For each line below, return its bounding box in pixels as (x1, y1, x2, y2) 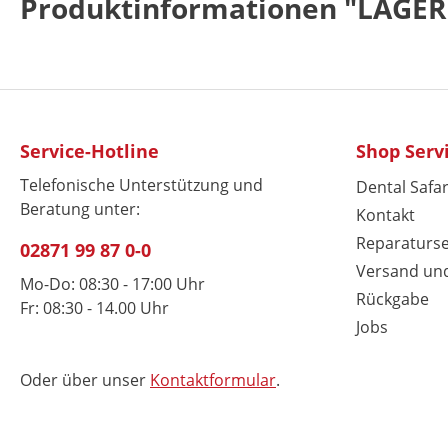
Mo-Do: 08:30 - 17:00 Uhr (20, 273, 205, 295)
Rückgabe (356, 288, 429, 310)
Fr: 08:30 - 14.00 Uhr (20, 297, 169, 319)
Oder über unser (20, 369, 150, 391)
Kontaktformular (150, 369, 276, 391)
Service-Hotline (20, 139, 159, 163)
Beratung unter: (20, 198, 140, 220)
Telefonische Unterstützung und (20, 174, 263, 196)
